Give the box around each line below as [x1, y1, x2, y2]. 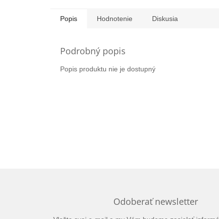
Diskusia [152, 15, 178, 23]
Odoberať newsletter [113, 195, 198, 207]
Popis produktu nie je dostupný [60, 65, 155, 73]
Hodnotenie [97, 15, 132, 23]
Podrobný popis [60, 45, 126, 57]
